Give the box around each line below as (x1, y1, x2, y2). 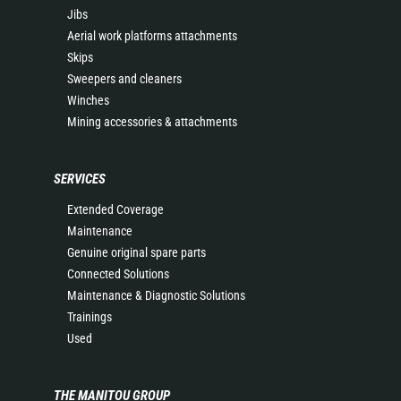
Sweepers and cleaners (67, 72, 182, 86)
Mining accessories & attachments (67, 115, 237, 129)
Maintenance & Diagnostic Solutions (67, 288, 245, 303)
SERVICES (54, 171, 106, 187)
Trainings (67, 310, 112, 324)
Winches (67, 93, 109, 107)
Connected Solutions (67, 267, 169, 281)
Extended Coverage (67, 202, 164, 217)
